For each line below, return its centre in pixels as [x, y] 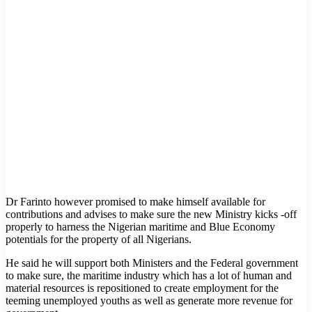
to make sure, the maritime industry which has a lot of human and [149, 275]
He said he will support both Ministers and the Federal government [152, 263]
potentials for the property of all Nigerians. [99, 239]
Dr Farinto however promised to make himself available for [135, 201]
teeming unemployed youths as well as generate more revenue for [149, 300]
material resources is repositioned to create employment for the [142, 288]
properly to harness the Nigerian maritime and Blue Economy [140, 226]
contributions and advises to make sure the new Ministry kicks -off [151, 214]
